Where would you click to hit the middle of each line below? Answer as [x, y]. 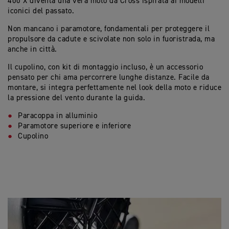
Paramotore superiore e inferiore [74, 126]
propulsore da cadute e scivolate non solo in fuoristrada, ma [111, 39]
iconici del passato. [41, 11]
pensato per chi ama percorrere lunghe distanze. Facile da [109, 78]
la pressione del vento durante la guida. [76, 98]
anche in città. [32, 50]
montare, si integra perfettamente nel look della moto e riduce [114, 88]
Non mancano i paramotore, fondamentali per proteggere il [109, 29]
